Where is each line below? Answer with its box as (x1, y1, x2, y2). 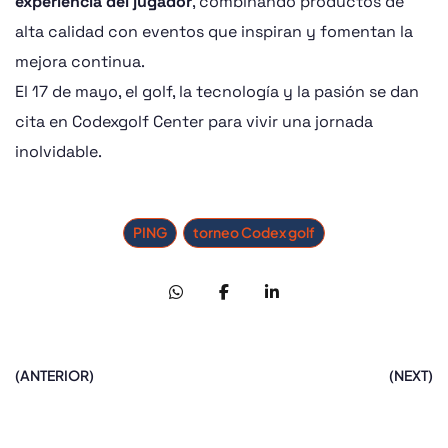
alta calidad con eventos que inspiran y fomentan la (15, 21, 413, 42)
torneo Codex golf (193, 223, 315, 241)
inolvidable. (15, 141, 102, 162)
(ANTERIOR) (15, 366, 94, 384)
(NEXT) (389, 366, 433, 384)
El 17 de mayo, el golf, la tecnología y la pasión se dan (15, 81, 419, 102)
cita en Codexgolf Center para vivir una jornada (15, 111, 373, 132)
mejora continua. (15, 51, 145, 72)
